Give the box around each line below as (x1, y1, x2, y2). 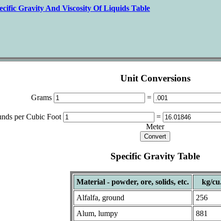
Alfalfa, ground (76, 193, 124, 202)
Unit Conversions (120, 73, 190, 83)
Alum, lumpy (76, 209, 118, 218)
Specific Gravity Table (110, 151, 200, 162)
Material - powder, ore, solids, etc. (76, 177, 189, 186)
